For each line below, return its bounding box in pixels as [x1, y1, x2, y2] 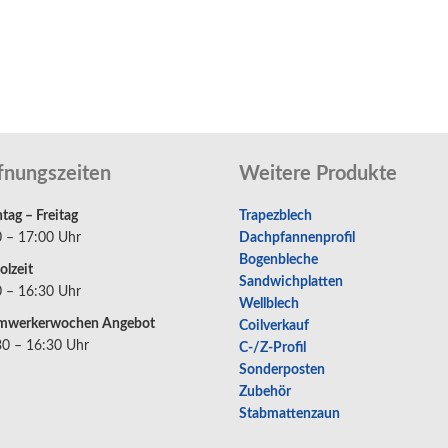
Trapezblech [239, 209, 312, 223]
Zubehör [239, 385, 291, 399]
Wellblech [239, 297, 299, 311]
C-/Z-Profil [239, 341, 306, 355]
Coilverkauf [239, 319, 309, 333]
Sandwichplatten [239, 275, 343, 289]
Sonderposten [239, 363, 325, 377]
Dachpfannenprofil [239, 231, 355, 245]
